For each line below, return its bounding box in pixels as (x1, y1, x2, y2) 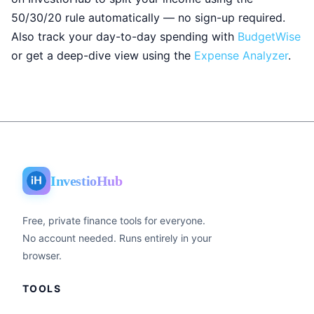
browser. (22, 250, 62, 261)
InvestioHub (50, 173, 123, 189)
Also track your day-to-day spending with (11, 29, 238, 43)
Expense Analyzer (194, 48, 288, 62)
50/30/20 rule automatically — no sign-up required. (11, 10, 285, 25)
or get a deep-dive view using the (11, 48, 194, 62)
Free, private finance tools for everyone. (22, 214, 205, 226)
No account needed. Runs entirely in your (22, 232, 212, 244)
